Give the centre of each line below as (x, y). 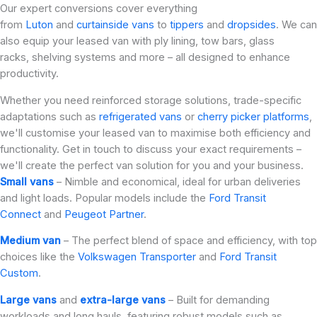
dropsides (252, 25)
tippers (187, 25)
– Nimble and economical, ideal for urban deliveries (177, 181)
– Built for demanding (218, 300)
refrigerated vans (140, 116)
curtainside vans (115, 25)
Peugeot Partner (104, 214)
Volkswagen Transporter (137, 257)
